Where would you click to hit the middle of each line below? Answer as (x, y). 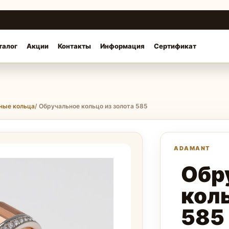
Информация (122, 46)
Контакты (74, 46)
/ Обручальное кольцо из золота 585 (91, 106)
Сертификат (175, 46)
